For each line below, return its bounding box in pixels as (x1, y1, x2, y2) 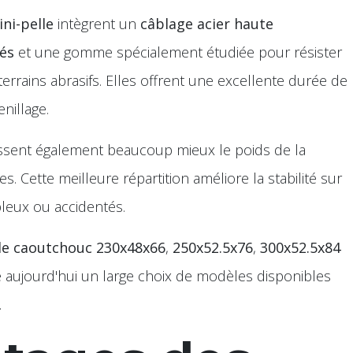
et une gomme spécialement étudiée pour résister (14, 43, 342, 61)
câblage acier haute (140, 14, 273, 33)
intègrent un (54, 14, 140, 33)
